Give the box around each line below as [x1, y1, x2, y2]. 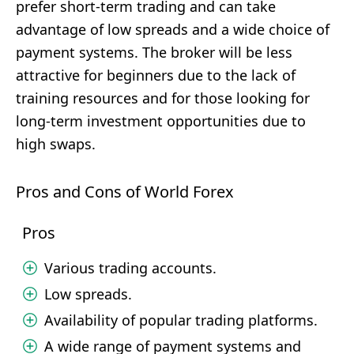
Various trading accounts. [44, 258, 217, 277]
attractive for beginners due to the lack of [16, 66, 296, 85]
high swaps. [16, 134, 96, 153]
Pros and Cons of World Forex [16, 181, 234, 202]
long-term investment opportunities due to [16, 111, 306, 130]
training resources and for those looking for [16, 88, 310, 107]
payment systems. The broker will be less [16, 43, 292, 62]
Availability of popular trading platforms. [44, 311, 318, 330]
